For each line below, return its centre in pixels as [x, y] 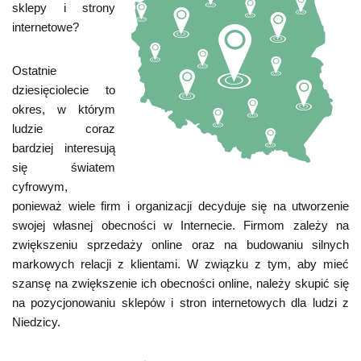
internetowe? [46, 27]
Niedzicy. [36, 322]
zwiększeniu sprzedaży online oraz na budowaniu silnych [180, 245]
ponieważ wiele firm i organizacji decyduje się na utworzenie [180, 206]
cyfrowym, [40, 187]
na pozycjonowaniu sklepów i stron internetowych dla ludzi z [180, 303]
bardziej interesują [64, 148]
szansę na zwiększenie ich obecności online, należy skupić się [180, 283]
